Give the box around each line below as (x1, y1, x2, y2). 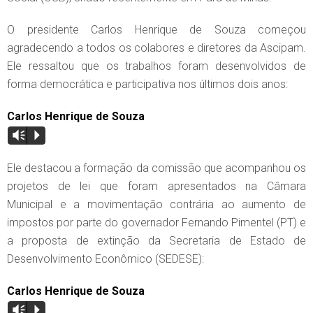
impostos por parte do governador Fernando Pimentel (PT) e (7, 216, 306, 230)
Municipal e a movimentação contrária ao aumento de (7, 198, 306, 212)
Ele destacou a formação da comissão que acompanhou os (7, 161, 306, 175)
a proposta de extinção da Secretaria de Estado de (7, 234, 306, 248)
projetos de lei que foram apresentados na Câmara (7, 180, 306, 194)
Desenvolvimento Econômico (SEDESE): (7, 252, 204, 266)
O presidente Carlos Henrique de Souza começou (7, 23, 306, 37)
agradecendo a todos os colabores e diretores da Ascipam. (7, 41, 306, 55)
